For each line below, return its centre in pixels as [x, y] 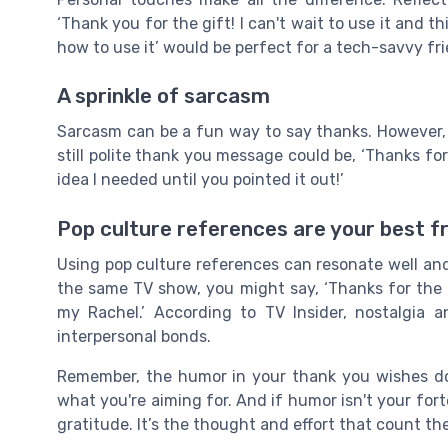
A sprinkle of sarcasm [163, 96]
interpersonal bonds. [134, 336]
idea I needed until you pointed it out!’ [200, 180]
